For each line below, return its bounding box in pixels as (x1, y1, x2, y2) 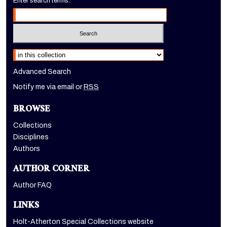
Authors (13, 145, 41, 153)
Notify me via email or (13, 83, 84, 91)
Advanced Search (13, 68, 71, 76)
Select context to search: (13, 47, 87, 55)
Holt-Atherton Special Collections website (13, 218, 154, 226)
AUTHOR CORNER (13, 162, 90, 179)
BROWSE (13, 102, 51, 119)
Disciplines (13, 133, 49, 141)
